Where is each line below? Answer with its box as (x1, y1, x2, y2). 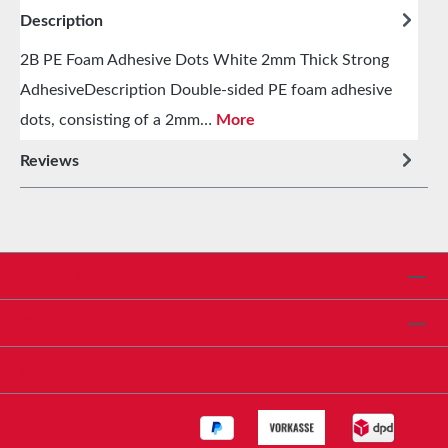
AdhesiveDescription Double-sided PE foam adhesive (20, 81, 392, 98)
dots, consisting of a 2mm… (20, 111, 216, 128)
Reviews (20, 152, 79, 169)
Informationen (20, 362, 122, 378)
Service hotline (20, 268, 127, 284)
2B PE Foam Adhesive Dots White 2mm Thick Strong (20, 51, 389, 68)
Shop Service (20, 315, 113, 331)
